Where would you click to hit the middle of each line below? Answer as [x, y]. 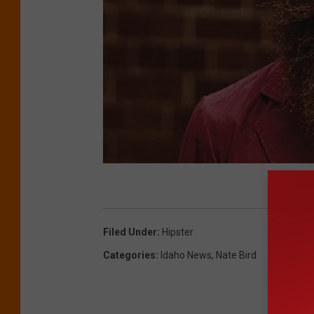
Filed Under [130, 232]
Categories [129, 255]
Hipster [178, 232]
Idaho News [186, 255]
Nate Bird [236, 255]
